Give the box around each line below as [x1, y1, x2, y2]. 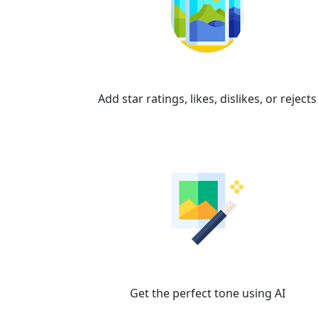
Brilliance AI [160, 257, 255, 280]
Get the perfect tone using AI [129, 285, 285, 301]
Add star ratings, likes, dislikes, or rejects [98, 91, 317, 106]
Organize [170, 62, 244, 86]
